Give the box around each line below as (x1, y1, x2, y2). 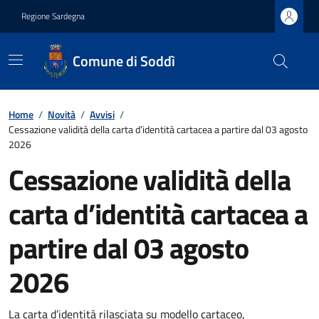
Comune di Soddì (73, 50, 176, 72)
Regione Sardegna (21, 9, 85, 23)
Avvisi (90, 107, 115, 122)
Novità (48, 107, 75, 122)
